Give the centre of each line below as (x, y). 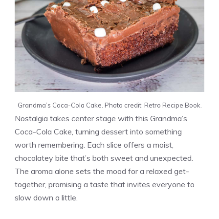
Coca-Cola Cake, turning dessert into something (98, 131)
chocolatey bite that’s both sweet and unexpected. (104, 158)
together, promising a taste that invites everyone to (105, 184)
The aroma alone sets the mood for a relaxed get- (102, 171)
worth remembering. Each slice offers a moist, (94, 144)
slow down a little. (46, 197)
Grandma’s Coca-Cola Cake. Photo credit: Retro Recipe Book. (109, 105)
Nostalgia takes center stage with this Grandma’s (101, 118)
